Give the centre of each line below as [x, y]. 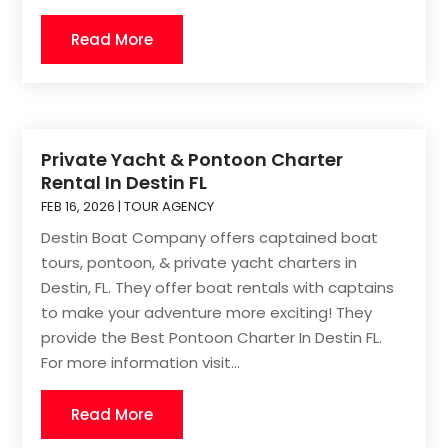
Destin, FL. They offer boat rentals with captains [218, 288]
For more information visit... [141, 363]
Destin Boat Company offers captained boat [210, 238]
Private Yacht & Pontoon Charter [192, 160]
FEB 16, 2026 [78, 207]
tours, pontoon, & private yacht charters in [199, 263]
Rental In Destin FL [124, 183]
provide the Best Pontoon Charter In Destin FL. [212, 338]
